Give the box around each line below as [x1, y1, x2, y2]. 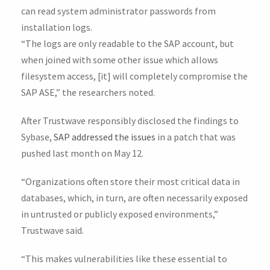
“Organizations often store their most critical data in [21, 175, 240, 188]
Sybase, [21, 131, 54, 143]
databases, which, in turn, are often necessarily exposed [21, 192, 248, 204]
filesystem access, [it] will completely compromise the [21, 70, 248, 83]
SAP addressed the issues [54, 131, 155, 143]
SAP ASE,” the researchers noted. [21, 86, 155, 99]
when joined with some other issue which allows [21, 54, 218, 66]
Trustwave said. [21, 224, 84, 237]
